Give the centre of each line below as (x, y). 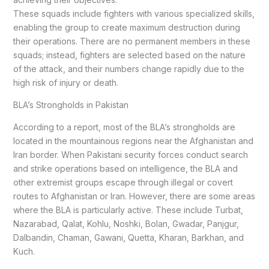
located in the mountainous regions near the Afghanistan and (133, 141)
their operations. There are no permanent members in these (131, 41)
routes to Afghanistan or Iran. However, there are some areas (134, 196)
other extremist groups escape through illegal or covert (123, 183)
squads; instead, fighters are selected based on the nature (129, 55)
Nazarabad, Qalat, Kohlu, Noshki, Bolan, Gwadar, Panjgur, (126, 224)
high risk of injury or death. (65, 83)
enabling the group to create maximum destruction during (126, 28)
